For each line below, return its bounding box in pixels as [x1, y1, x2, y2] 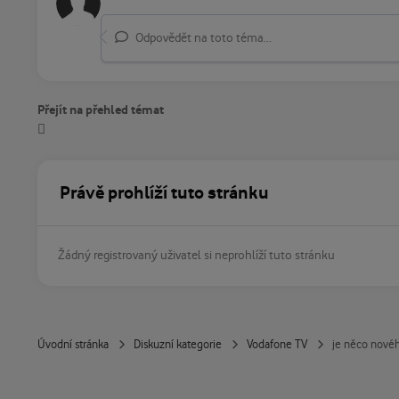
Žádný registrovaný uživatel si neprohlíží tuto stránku [57, 248, 335, 264]
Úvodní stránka [37, 338, 109, 351]
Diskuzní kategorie [134, 338, 223, 351]
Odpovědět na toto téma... [132, 30, 272, 45]
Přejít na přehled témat [37, 102, 164, 118]
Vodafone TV [247, 338, 308, 351]
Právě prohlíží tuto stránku [60, 182, 270, 203]
